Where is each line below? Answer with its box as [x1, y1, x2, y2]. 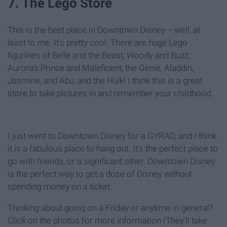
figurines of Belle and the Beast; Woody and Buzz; [8, 50, 190, 60]
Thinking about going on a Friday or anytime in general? [8, 202, 213, 213]
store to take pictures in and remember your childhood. [8, 88, 213, 98]
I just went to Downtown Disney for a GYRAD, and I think [8, 130, 216, 141]
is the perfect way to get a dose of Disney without [8, 168, 192, 179]
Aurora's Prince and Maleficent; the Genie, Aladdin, [8, 62, 194, 73]
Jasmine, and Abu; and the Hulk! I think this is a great [8, 75, 202, 86]
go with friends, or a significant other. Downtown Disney [8, 156, 215, 166]
